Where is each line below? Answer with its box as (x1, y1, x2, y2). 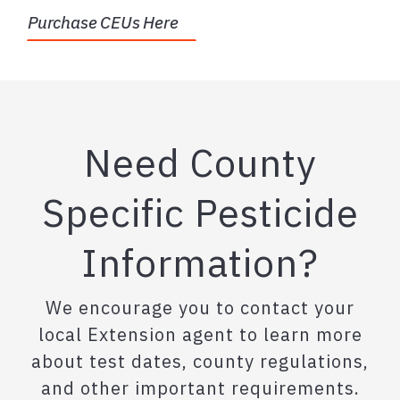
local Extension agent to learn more (37, 321, 362, 346)
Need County (83, 137, 317, 187)
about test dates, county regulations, (31, 348, 369, 373)
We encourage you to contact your (46, 295, 354, 320)
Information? (81, 237, 319, 287)
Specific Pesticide (41, 187, 359, 237)
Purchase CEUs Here (28, 12, 179, 34)
